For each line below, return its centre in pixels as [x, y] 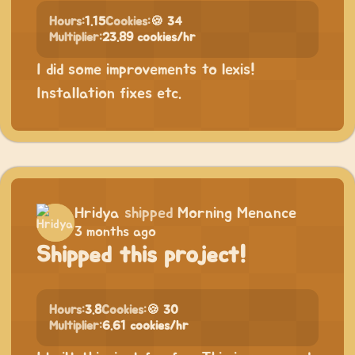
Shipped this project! [141, 256]
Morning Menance [237, 214]
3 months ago [115, 233]
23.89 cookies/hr [149, 38]
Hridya [97, 214]
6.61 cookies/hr [145, 326]
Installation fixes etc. [109, 94]
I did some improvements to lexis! [146, 70]
